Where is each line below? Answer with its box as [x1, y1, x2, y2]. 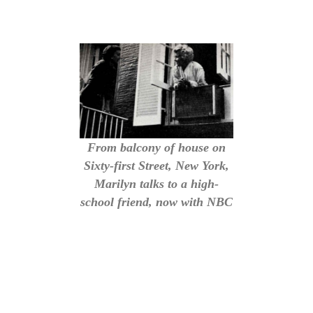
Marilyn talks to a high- [94, 176, 219, 191]
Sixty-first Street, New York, [84, 158, 229, 173]
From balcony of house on [87, 140, 226, 154]
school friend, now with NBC [80, 194, 233, 209]
